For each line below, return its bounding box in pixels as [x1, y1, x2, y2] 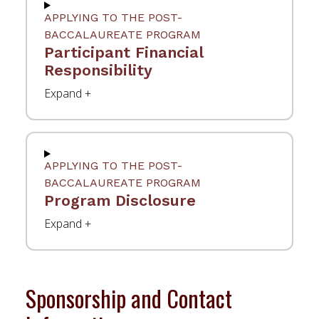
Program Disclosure [44, 192, 196, 210]
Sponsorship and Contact [26, 281, 232, 315]
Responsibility [44, 61, 152, 79]
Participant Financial [44, 43, 204, 61]
